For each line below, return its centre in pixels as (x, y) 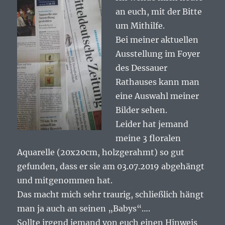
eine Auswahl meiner (157, 96)
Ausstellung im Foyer (158, 54)
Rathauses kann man (158, 82)
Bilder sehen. (142, 110)
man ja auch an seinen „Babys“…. (84, 209)
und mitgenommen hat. (65, 181)
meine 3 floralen (148, 138)
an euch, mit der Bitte (159, 12)
